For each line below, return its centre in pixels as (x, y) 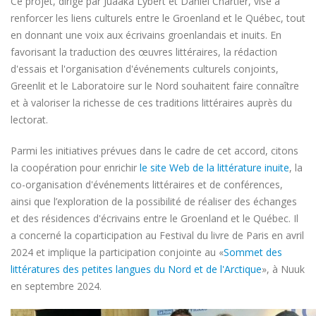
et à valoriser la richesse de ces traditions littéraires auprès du (151, 103)
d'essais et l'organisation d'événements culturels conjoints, (145, 69)
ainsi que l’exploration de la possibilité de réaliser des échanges (154, 202)
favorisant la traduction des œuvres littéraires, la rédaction (144, 52)
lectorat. (29, 120)
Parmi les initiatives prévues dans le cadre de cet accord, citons (154, 151)
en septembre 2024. (56, 286)
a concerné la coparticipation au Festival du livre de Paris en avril (157, 236)
